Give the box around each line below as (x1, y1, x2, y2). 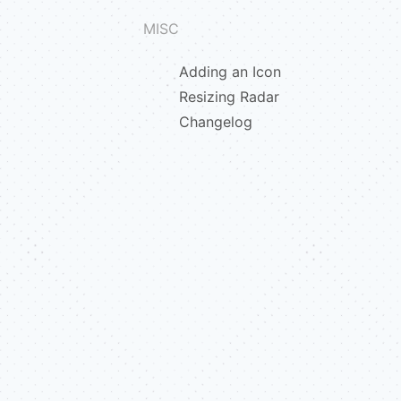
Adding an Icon (179, 63, 281, 81)
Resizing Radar (179, 88, 279, 106)
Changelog (179, 113, 252, 131)
